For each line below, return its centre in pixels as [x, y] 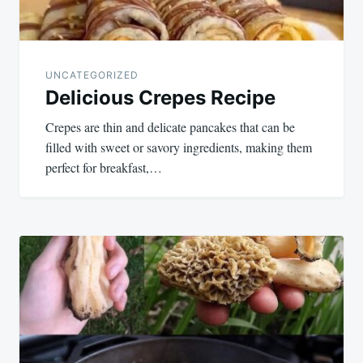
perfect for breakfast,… [104, 167]
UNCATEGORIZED [92, 75]
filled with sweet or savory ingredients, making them [179, 147]
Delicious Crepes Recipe [160, 97]
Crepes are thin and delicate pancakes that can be [170, 126]
